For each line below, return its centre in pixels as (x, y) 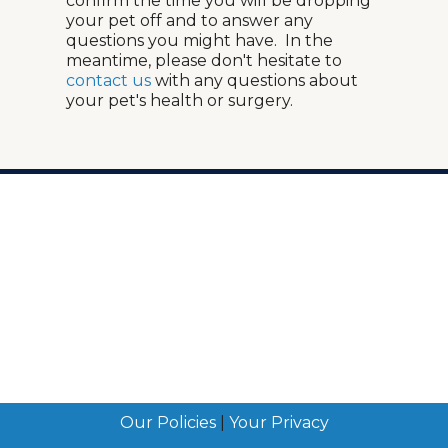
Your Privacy (278, 422)
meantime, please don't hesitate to (204, 60)
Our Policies (167, 422)
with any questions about (254, 80)
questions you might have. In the (199, 40)
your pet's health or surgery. (179, 100)
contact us (108, 80)
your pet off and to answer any (189, 20)
